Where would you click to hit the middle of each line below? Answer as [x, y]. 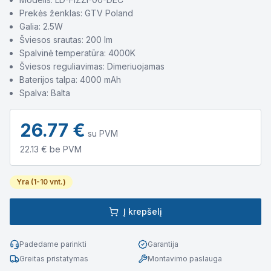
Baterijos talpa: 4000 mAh [70, 80]
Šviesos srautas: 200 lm [66, 40]
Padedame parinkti [53, 244]
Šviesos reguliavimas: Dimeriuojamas [92, 66]
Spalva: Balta [45, 93]
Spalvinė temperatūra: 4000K [77, 53]
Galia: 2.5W [41, 26]
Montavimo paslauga [185, 259]
